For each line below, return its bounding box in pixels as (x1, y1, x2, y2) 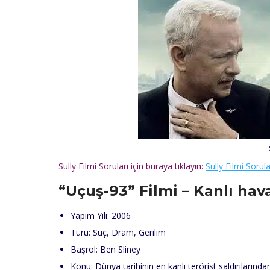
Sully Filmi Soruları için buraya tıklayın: (58, 160, 206, 172)
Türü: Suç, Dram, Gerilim (71, 227, 166, 239)
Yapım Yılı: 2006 (71, 210, 131, 222)
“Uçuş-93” (58, 182, 135, 200)
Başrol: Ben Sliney (71, 243, 140, 256)
